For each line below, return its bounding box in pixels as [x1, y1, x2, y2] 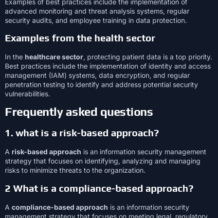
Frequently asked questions [5, 105, 153, 119]
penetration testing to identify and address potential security [5, 80, 198, 89]
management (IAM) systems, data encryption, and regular [5, 71, 190, 80]
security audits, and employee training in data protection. [5, 16, 187, 24]
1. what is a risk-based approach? [5, 127, 159, 139]
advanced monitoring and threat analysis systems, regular [5, 6, 189, 15]
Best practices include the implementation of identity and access [5, 62, 211, 71]
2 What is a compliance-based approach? [5, 182, 194, 194]
